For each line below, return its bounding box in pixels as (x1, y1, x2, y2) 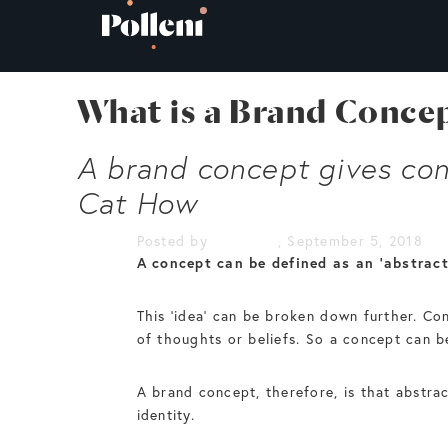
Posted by (136, 231, 214, 250)
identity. (136, 405, 195, 424)
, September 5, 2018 (277, 231, 423, 250)
